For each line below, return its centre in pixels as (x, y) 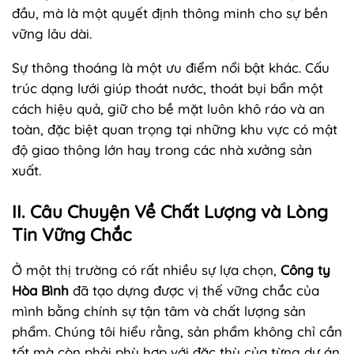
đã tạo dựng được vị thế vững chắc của (194, 290)
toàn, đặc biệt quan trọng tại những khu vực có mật (175, 129)
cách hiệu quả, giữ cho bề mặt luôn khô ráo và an (168, 108)
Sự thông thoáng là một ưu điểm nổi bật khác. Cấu (171, 67)
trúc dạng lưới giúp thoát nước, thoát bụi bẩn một (168, 88)
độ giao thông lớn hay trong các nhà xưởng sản (162, 149)
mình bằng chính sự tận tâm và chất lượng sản (159, 311)
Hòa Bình (40, 290)
